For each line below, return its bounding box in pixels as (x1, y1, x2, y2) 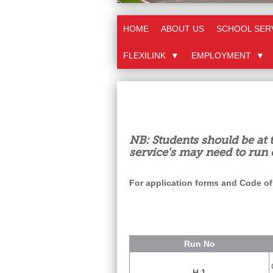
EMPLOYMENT (191, 51, 253, 60)
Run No (183, 239, 215, 249)
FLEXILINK (123, 51, 168, 60)
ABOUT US (161, 24, 204, 34)
